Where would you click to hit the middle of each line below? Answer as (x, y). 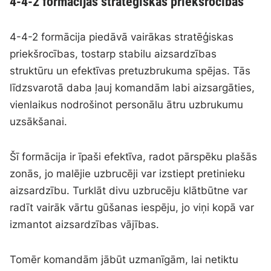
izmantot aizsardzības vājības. (85, 225)
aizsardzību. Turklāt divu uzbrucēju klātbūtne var (129, 191)
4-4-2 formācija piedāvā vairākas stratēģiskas (122, 37)
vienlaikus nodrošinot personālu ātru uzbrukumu (127, 105)
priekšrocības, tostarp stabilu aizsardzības (113, 54)
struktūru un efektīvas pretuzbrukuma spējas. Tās (130, 71)
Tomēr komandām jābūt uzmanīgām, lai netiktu (124, 260)
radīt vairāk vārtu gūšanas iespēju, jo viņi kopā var (132, 208)
